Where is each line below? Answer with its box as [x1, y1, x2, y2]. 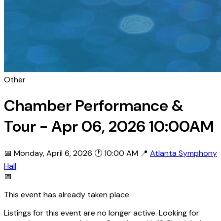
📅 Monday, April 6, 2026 [4, 147, 92, 158]
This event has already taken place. [4, 189, 131, 200]
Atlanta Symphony [150, 147, 217, 158]
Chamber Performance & [4, 95, 184, 116]
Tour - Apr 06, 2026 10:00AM [4, 116, 214, 137]
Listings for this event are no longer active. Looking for [4, 207, 199, 218]
